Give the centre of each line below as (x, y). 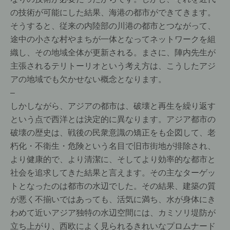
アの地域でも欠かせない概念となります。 (88, 79)
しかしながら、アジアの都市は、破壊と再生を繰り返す (113, 106)
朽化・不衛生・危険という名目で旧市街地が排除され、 (113, 146)
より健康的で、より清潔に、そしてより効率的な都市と (113, 159)
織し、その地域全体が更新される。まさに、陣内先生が (113, 52)
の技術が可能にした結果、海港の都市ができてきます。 (113, 12)
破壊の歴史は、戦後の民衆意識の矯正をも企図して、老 (113, 132)
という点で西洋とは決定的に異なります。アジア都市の (113, 119)
